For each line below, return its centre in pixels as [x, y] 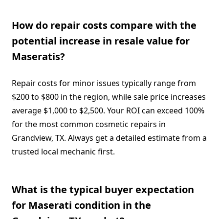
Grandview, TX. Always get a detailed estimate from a [109, 138]
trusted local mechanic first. [63, 151]
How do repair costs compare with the [104, 25]
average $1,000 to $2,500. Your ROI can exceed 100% [108, 110]
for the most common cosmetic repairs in [89, 124]
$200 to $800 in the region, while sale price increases [109, 97]
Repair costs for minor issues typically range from [104, 83]
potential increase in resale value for [101, 41]
